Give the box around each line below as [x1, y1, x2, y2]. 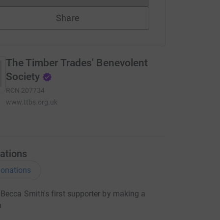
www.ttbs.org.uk [5, 98, 58, 106]
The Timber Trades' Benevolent [5, 57, 148, 69]
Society [5, 71, 40, 82]
